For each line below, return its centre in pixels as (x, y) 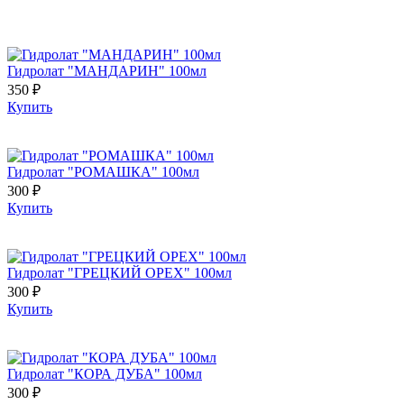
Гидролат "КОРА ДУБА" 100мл (105, 373)
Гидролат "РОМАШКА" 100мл (103, 171)
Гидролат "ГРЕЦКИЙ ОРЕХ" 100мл (119, 272)
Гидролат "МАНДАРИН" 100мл (107, 70)
